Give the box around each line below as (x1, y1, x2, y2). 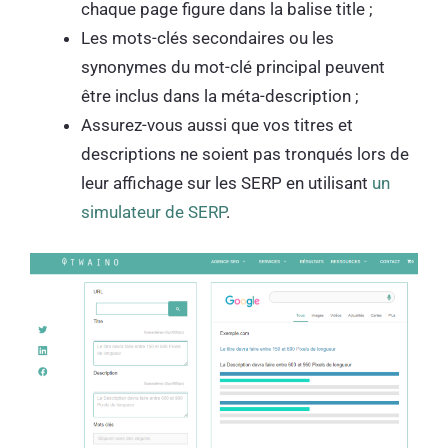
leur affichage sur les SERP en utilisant (81, 173, 372, 194)
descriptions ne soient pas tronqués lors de (81, 144, 409, 165)
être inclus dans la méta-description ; (81, 86, 363, 107)
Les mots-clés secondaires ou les (81, 28, 334, 49)
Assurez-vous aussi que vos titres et (81, 115, 353, 136)
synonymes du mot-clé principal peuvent (81, 57, 385, 78)
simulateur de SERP (81, 202, 226, 223)
